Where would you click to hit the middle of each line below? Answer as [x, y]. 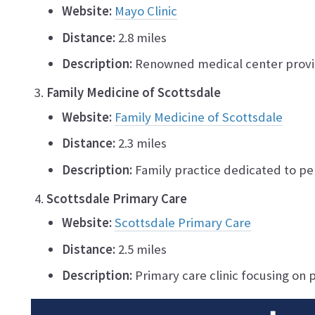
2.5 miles [141, 249]
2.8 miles [141, 37]
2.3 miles [141, 143]
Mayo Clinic [146, 11]
